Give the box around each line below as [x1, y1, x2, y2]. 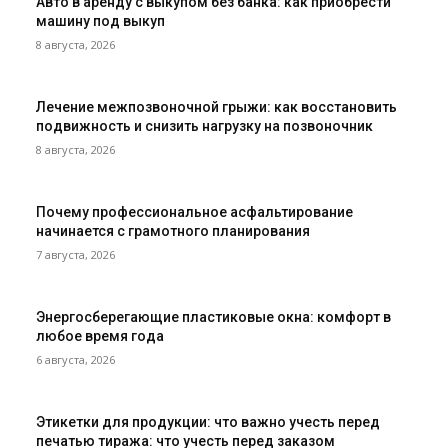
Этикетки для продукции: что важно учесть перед [36, 414, 380, 431]
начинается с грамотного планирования [36, 223, 310, 240]
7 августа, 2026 [36, 247, 115, 263]
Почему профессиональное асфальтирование [36, 204, 353, 221]
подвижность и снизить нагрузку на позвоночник [36, 118, 373, 135]
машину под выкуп [36, 13, 165, 30]
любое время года [36, 328, 164, 345]
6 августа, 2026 [36, 352, 115, 368]
